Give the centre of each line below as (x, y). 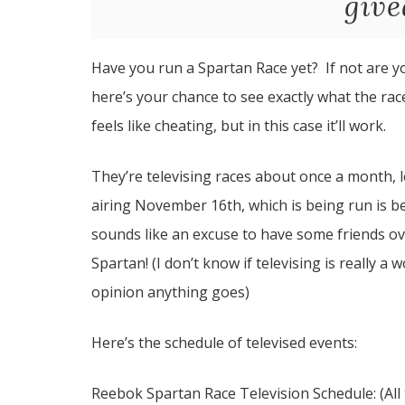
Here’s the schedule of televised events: (224, 343)
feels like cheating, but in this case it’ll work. (238, 126)
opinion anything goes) (170, 292)
